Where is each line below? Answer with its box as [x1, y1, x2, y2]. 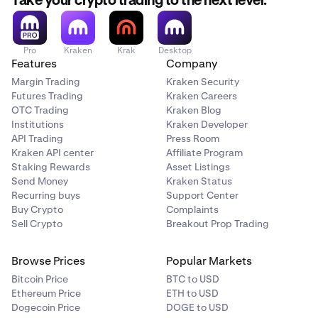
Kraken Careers [166, 89, 237, 102]
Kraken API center [11, 146, 94, 159]
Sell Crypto [11, 217, 62, 230]
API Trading [11, 132, 63, 145]
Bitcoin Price [11, 273, 68, 285]
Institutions [11, 118, 64, 131]
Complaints [166, 203, 219, 216]
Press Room [166, 132, 219, 145]
